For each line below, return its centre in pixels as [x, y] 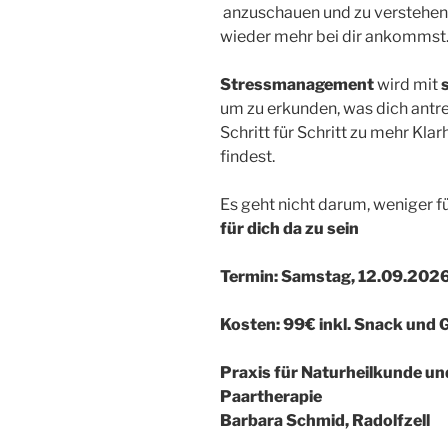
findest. [247, 156]
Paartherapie [271, 396]
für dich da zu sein [289, 228]
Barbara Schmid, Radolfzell [325, 420]
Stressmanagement [297, 84]
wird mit [407, 84]
